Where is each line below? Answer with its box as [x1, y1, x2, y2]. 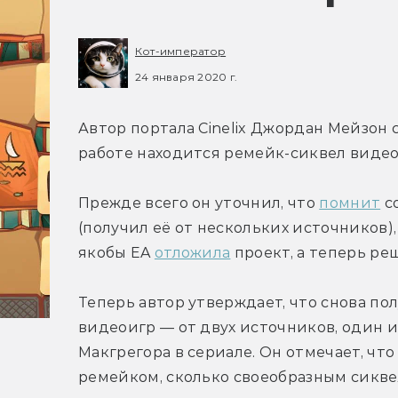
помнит [319, 195, 381, 212]
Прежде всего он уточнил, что [78, 195, 320, 212]
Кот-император [135, 44, 227, 58]
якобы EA [78, 244, 155, 262]
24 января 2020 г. [135, 69, 238, 84]
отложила [154, 244, 231, 262]
